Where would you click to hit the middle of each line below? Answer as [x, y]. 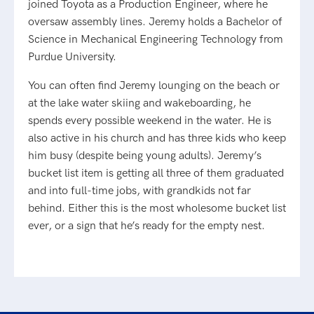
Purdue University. [72, 57]
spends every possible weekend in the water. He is [150, 121]
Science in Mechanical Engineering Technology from [156, 40]
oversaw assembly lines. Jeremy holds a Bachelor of [155, 22]
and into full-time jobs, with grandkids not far [139, 191]
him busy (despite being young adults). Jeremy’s [145, 156]
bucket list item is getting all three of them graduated [156, 173]
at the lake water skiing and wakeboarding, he [139, 103]
